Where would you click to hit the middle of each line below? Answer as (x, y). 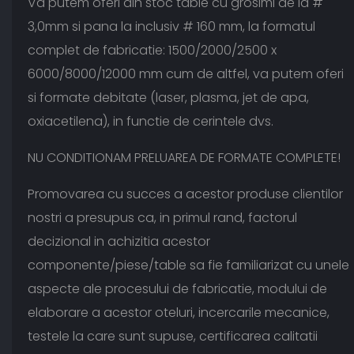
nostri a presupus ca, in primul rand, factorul (162, 218)
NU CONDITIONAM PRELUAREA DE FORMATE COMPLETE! (184, 158)
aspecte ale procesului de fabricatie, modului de (177, 289)
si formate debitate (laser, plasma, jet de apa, (168, 98)
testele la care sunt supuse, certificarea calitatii (173, 337)
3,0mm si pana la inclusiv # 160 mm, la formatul (171, 27)
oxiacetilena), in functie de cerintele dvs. (151, 122)
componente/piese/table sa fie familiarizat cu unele (188, 265)
